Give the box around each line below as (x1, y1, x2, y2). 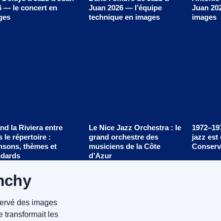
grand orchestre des (88, 132, 158, 141)
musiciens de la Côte (88, 142, 160, 150)
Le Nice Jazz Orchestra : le (88, 123, 181, 132)
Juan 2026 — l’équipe (88, 3, 162, 12)
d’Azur (88, 151, 112, 160)
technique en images (88, 13, 160, 22)
